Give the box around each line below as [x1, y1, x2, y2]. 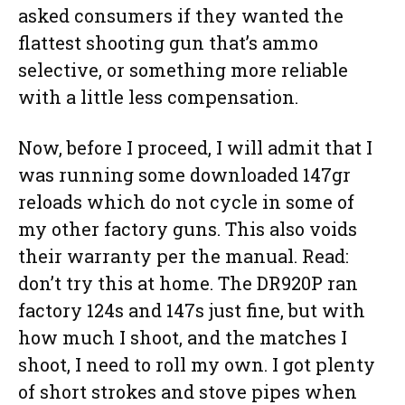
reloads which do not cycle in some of [18, 190, 354, 214]
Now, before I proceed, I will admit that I [18, 136, 372, 160]
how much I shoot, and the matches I [18, 325, 347, 350]
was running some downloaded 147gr [18, 163, 351, 187]
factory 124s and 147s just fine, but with [18, 298, 365, 323]
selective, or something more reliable [18, 58, 348, 82]
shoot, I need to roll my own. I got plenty [18, 353, 375, 377]
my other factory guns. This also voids [18, 217, 357, 241]
